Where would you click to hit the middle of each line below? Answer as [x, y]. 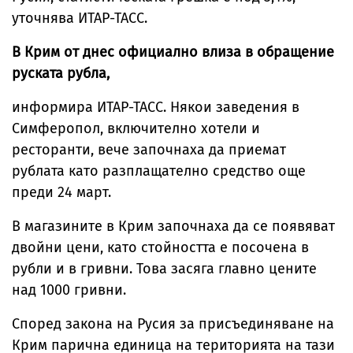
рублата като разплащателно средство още [159, 171]
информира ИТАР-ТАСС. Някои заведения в [156, 107]
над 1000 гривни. [71, 290]
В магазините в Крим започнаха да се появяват [173, 226]
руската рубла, [61, 73]
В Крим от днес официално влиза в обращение [173, 52]
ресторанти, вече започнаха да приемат [149, 150]
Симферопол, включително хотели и [136, 128]
